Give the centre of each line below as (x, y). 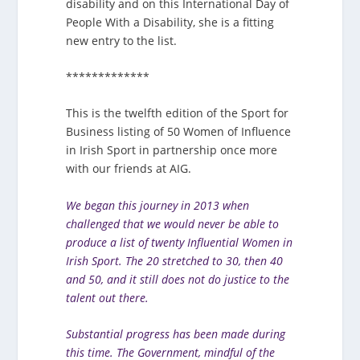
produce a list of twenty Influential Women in (180, 242)
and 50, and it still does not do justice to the (178, 279)
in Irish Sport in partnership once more (172, 150)
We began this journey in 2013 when (158, 205)
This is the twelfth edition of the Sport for (178, 113)
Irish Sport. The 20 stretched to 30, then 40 (175, 260)
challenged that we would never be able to (173, 223)
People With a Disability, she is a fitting (170, 22)
